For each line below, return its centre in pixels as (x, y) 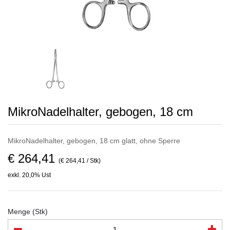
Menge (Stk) (28, 212)
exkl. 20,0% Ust (29, 175)
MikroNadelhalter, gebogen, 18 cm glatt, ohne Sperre (94, 141)
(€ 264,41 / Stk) (80, 161)
